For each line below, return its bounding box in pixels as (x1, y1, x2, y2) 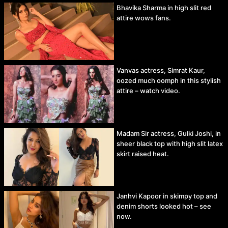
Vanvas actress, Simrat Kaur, (117, 66, 205, 75)
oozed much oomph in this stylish (117, 76, 221, 85)
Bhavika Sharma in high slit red (117, 3, 211, 12)
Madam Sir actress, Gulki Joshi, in (117, 129, 221, 137)
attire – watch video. (117, 87, 180, 95)
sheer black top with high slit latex (117, 139, 223, 148)
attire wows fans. (117, 13, 171, 22)
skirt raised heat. (117, 149, 169, 158)
